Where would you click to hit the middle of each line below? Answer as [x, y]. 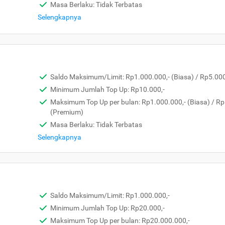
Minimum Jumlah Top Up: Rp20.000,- [107, 208]
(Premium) [67, 112]
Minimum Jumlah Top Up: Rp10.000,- [107, 89]
